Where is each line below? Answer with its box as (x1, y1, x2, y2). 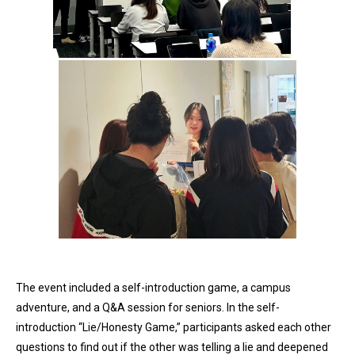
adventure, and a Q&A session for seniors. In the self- (16, 300, 280, 314)
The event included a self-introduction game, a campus (16, 281, 291, 294)
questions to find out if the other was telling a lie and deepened (16, 340, 328, 353)
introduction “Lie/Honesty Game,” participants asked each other (16, 320, 331, 334)
